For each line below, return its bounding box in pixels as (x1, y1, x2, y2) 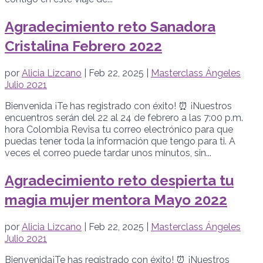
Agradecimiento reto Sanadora (5, 18, 215, 36)
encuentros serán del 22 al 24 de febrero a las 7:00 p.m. (5, 112, 243, 124)
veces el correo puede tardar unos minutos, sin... (5, 147, 211, 159)
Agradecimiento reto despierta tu (5, 172, 234, 190)
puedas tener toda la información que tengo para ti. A (5, 136, 235, 147)
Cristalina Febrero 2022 (5, 38, 162, 55)
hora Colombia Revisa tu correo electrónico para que (5, 124, 233, 136)
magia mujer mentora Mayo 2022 (5, 191, 227, 209)
